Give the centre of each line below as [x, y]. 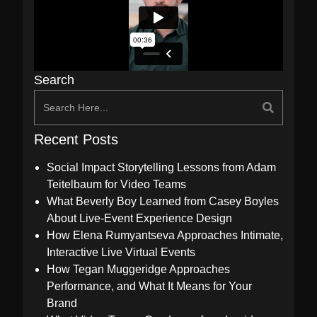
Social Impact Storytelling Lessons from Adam [161, 167]
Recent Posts [76, 139]
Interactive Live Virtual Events [121, 252]
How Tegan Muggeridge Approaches [138, 269]
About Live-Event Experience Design [139, 218]
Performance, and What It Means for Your [149, 286]
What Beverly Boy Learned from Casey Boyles [163, 201]
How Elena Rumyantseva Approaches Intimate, [165, 235]
